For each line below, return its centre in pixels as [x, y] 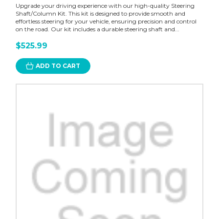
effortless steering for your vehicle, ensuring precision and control [106, 22]
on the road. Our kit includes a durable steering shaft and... [97, 29]
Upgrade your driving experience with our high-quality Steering [105, 6]
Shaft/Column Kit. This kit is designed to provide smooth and [100, 14]
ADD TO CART [58, 66]
